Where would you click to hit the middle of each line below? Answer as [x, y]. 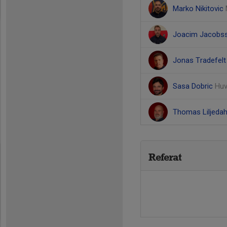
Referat [165, 157]
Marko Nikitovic [199, 9]
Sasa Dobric [194, 86]
